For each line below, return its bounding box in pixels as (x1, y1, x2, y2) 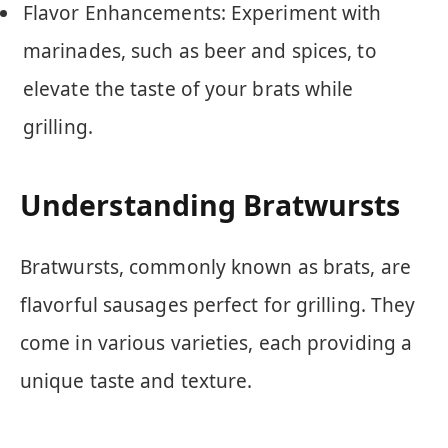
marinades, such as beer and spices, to (23, 37, 377, 64)
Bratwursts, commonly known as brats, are (20, 253, 411, 280)
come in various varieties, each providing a (20, 329, 413, 356)
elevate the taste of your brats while (23, 75, 354, 102)
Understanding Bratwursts (20, 186, 401, 225)
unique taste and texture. (20, 367, 253, 394)
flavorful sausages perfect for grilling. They (20, 291, 416, 318)
